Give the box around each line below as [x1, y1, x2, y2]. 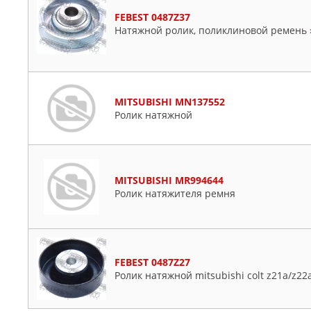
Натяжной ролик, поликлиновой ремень [115, 23, 310, 37]
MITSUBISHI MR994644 [115, 174, 224, 187]
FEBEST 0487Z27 [115, 255, 190, 269]
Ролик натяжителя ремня [115, 187, 235, 200]
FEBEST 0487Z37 [115, 10, 190, 24]
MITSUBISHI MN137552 [115, 95, 225, 108]
